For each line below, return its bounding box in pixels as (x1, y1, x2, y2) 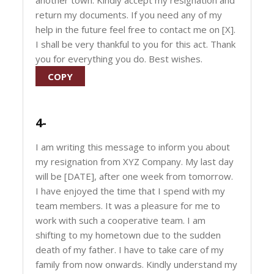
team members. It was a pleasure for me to (35, 199, 221, 212)
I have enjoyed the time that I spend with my (35, 185, 226, 197)
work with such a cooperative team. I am (35, 214, 206, 226)
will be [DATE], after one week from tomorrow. (35, 170, 234, 182)
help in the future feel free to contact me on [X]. (35, 23, 236, 35)
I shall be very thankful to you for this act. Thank (35, 38, 236, 50)
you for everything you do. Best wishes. (35, 53, 203, 65)
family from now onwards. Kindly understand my (35, 258, 238, 270)
